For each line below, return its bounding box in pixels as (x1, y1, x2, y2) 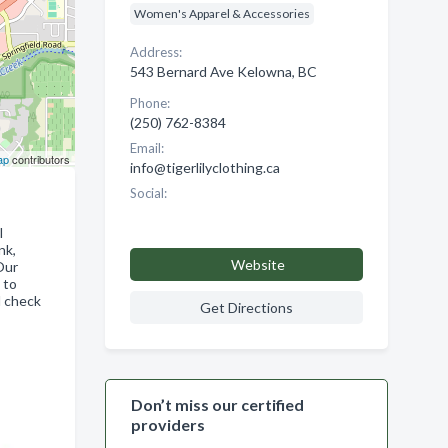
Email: (129, 140, 164, 156)
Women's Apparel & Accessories (133, 6, 310, 21)
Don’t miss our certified (130, 395, 304, 414)
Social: (129, 185, 167, 201)
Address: (129, 44, 182, 60)
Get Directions (199, 299, 293, 316)
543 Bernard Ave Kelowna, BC (129, 63, 317, 80)
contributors (8, 151, 70, 167)
